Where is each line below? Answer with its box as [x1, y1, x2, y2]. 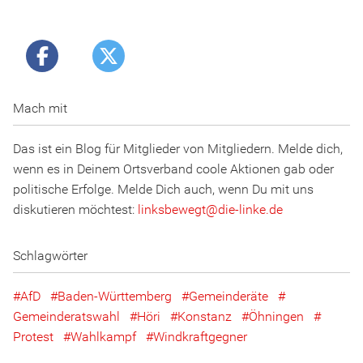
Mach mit [13, 100, 67, 117]
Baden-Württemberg [58, 288, 172, 305]
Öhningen [249, 309, 304, 325]
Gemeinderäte [189, 288, 268, 305]
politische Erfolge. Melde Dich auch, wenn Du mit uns [13, 181, 314, 198]
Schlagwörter [13, 248, 88, 264]
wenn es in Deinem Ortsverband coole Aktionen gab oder [13, 161, 334, 177]
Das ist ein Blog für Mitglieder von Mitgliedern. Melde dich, [13, 141, 343, 157]
